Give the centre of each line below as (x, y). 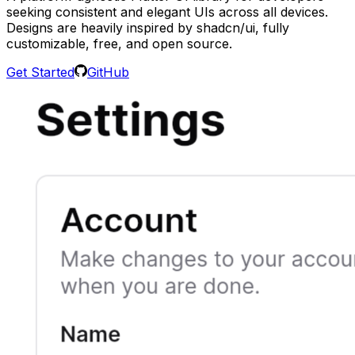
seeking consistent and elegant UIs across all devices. (167, 11)
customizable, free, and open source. (119, 43)
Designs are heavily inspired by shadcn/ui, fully (148, 27)
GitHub (108, 72)
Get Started (40, 72)
